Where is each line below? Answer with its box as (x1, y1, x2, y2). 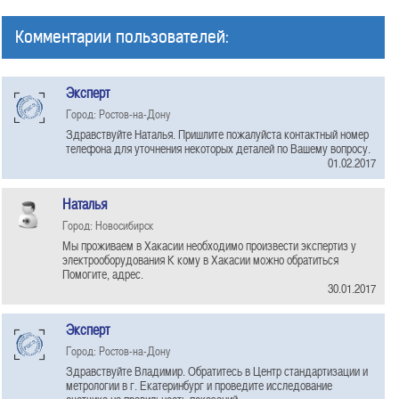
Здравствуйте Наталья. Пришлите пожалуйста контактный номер (66, 126, 369, 142)
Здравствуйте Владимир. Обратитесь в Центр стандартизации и (66, 362, 368, 379)
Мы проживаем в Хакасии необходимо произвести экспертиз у (62, 237, 356, 254)
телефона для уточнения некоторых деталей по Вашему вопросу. (66, 140, 370, 157)
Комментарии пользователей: (15, 27, 229, 47)
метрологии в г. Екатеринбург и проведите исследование (66, 377, 332, 394)
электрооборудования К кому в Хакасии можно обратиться (62, 251, 338, 268)
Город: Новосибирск (62, 216, 153, 233)
